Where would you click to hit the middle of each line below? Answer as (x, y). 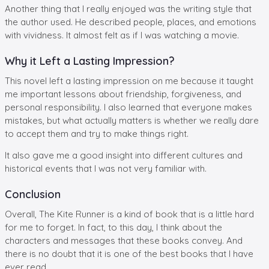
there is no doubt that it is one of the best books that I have (129, 253)
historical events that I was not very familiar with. (106, 168)
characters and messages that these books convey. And (124, 240)
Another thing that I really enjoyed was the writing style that (128, 8)
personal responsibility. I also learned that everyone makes (128, 107)
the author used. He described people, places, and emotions (131, 22)
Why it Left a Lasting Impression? (90, 61)
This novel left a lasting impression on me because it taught (129, 80)
